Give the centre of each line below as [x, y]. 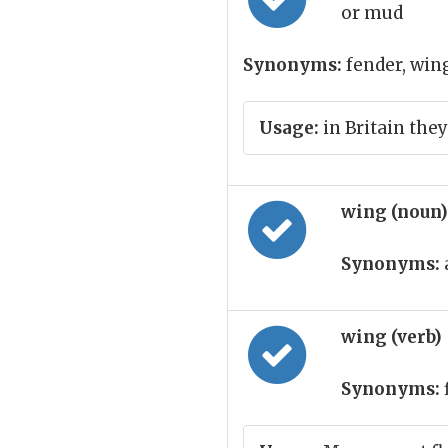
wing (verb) [393, 337]
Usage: [289, 128]
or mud [372, 13]
